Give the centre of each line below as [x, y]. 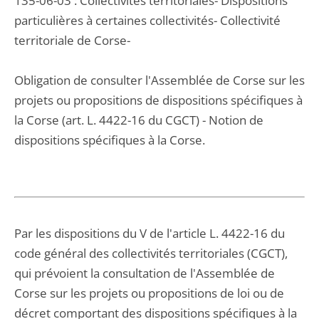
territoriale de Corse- [72, 40]
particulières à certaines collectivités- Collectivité [147, 20]
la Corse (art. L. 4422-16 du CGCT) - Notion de [139, 120]
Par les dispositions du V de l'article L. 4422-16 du [150, 233]
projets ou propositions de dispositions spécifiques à [158, 100]
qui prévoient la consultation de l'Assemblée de [145, 273]
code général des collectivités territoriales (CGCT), [151, 253]
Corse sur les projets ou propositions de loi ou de [149, 293]
